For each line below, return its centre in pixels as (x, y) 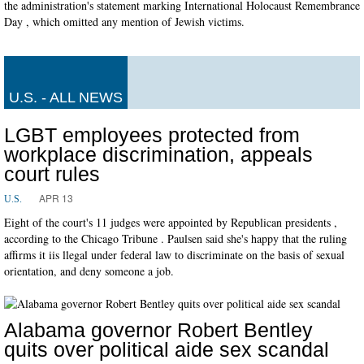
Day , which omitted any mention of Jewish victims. (124, 21)
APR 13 (56, 197)
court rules (52, 173)
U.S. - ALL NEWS (66, 97)
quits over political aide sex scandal (167, 349)
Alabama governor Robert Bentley (158, 329)
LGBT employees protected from (152, 134)
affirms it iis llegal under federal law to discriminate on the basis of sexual (174, 254)
